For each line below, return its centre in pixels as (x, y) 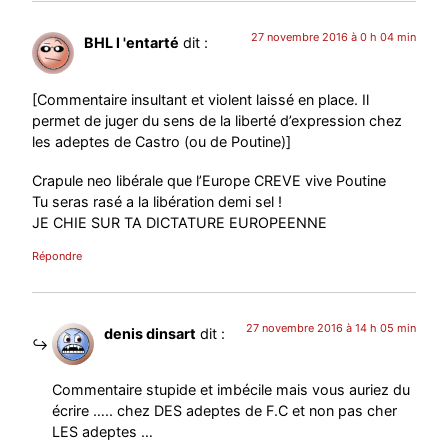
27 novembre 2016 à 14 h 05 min (330, 327)
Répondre (57, 255)
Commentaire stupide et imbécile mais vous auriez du (231, 389)
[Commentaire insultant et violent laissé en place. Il (201, 99)
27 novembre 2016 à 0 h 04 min (333, 37)
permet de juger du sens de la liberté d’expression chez (217, 120)
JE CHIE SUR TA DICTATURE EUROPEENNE (180, 222)
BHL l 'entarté (132, 43)
